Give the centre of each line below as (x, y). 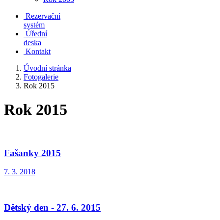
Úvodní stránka (47, 68)
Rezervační (43, 16)
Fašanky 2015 (32, 153)
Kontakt (38, 51)
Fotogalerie (41, 77)
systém (34, 25)
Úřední (36, 34)
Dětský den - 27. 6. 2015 (52, 208)
